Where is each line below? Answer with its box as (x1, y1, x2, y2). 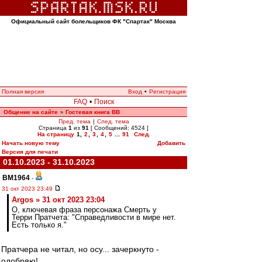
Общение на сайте (4, 109, 58, 115)
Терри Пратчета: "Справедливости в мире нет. (12, 213, 176, 222)
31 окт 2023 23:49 (2, 185, 54, 192)
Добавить (157, 140, 185, 146)
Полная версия (2, 88, 44, 95)
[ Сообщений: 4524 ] (89, 125, 149, 131)
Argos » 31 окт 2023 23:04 (12, 195, 105, 204)
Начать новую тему (2, 140, 60, 146)
